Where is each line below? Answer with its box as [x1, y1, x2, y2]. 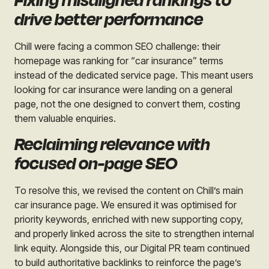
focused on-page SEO [14, 151, 177, 177]
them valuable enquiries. [14, 112, 116, 125]
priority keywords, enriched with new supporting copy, [14, 213, 243, 226]
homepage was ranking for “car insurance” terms [14, 55, 223, 67]
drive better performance [14, 7, 203, 33]
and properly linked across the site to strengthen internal [14, 228, 254, 240]
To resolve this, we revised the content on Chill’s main [14, 184, 243, 197]
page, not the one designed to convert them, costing [14, 98, 240, 110]
